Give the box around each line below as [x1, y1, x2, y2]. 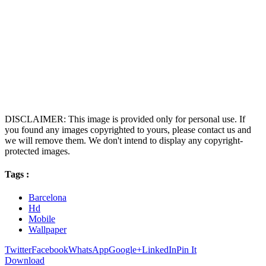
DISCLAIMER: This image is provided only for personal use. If [5, 113, 245, 124]
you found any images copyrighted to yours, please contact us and [5, 124, 251, 135]
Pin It [176, 245, 197, 255]
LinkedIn [142, 245, 176, 255]
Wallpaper [28, 224, 66, 235]
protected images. [5, 145, 70, 156]
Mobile [28, 214, 55, 224]
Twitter [5, 245, 31, 255]
